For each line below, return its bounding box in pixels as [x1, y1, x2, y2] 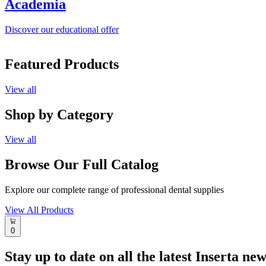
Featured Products [5, 56, 119, 72]
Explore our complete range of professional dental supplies [5, 185, 224, 195]
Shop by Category [5, 106, 113, 122]
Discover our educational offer [5, 24, 119, 34]
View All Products [5, 205, 74, 216]
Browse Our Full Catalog [5, 157, 159, 173]
